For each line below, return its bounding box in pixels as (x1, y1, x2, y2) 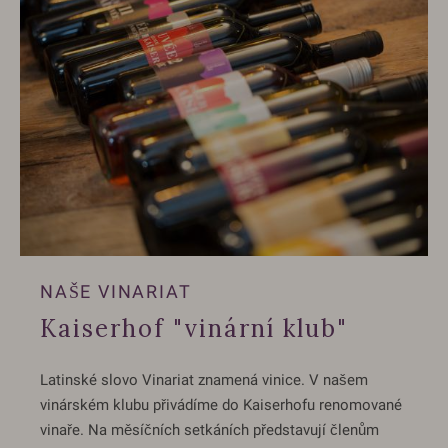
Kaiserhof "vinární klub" (40, 312, 348, 344)
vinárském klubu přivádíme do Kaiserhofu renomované (40, 395, 402, 414)
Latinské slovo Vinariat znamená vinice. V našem (40, 370, 368, 389)
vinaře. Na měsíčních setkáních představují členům (40, 420, 379, 439)
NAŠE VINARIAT (40, 280, 192, 302)
